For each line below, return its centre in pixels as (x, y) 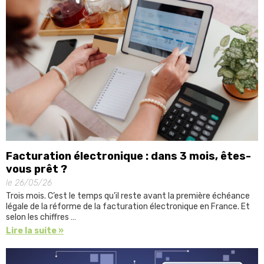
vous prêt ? (37, 169)
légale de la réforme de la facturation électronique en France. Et (128, 207)
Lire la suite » (35, 231)
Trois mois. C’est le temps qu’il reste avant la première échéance (128, 196)
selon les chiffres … (41, 217)
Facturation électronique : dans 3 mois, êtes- (128, 156)
